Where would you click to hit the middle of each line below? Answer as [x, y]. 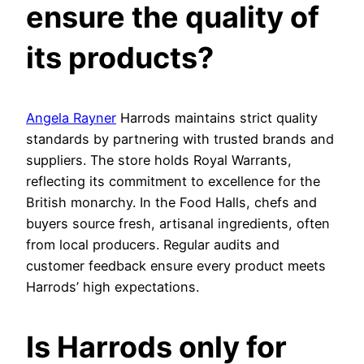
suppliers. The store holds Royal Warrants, [159, 160]
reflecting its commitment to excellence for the [173, 182]
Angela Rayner [71, 118]
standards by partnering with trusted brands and [180, 139]
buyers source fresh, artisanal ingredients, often [178, 224]
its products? [120, 58]
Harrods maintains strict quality [217, 118]
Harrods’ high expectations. [113, 287]
